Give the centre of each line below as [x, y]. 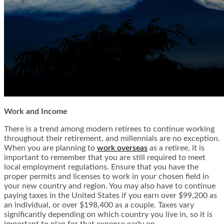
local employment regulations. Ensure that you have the [101, 167]
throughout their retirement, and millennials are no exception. [112, 139]
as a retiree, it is [176, 148]
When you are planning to [50, 148]
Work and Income [36, 112]
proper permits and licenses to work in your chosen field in [106, 177]
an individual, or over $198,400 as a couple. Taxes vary [99, 205]
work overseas [122, 148]
